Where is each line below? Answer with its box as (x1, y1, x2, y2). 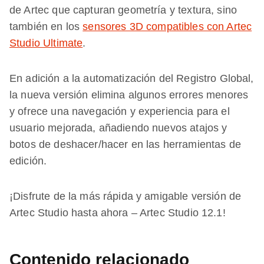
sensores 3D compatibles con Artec (82, 20, 252, 32)
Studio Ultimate (9, 37, 83, 49)
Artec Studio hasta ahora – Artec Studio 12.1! (9, 206, 226, 219)
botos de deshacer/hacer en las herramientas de (9, 138, 241, 150)
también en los (9, 20, 83, 32)
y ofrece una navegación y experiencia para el (9, 105, 230, 117)
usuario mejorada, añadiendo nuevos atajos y (9, 121, 227, 134)
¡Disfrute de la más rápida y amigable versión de (9, 190, 242, 202)
